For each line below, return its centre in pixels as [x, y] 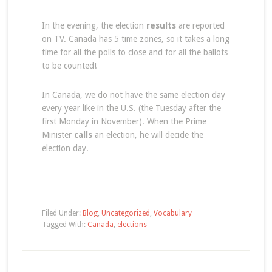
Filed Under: [62, 213]
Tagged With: [64, 225]
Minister [58, 135]
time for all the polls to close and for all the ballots [134, 52]
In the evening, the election [94, 25]
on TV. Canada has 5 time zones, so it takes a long [135, 39]
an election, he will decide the [148, 135]
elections [132, 225]
